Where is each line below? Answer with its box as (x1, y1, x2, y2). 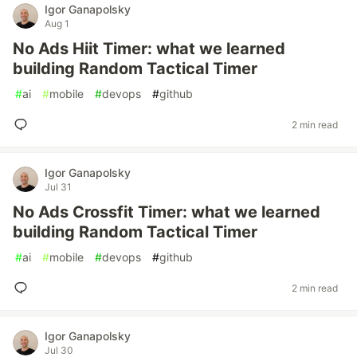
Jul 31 (45, 181, 72, 193)
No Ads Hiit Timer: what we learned (13, 39, 285, 58)
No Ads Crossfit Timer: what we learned (13, 202, 320, 222)
